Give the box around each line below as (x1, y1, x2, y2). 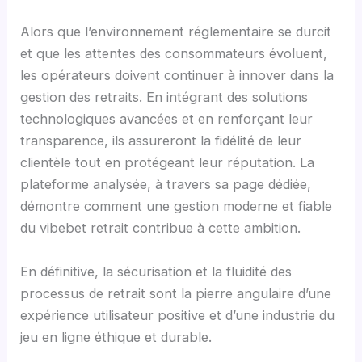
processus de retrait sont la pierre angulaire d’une (20, 284, 332, 301)
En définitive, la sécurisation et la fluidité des (20, 263, 293, 280)
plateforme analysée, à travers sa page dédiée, (20, 176, 312, 193)
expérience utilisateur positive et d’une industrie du (20, 306, 335, 323)
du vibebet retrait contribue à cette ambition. (20, 220, 301, 237)
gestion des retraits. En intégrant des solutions (20, 89, 309, 106)
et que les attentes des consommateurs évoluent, (20, 45, 328, 62)
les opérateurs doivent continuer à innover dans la (20, 67, 335, 84)
